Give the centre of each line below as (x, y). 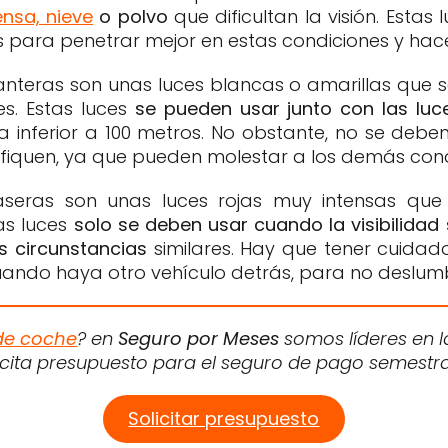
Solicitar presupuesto (224, 419)
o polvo (130, 17)
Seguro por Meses (199, 339)
